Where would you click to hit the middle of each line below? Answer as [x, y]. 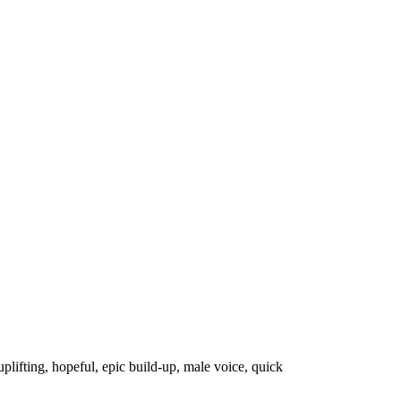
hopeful [73, 367]
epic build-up [139, 367]
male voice [214, 367]
